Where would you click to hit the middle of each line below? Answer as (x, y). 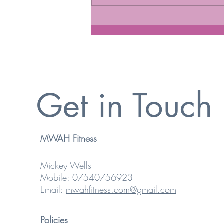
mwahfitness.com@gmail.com (121, 190)
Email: (53, 190)
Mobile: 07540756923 (86, 178)
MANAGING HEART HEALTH (162, 20)
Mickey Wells (66, 166)
